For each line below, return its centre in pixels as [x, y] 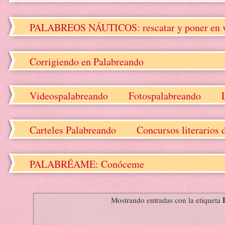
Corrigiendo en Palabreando [87, 61]
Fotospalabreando [165, 95]
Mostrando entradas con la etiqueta [166, 200]
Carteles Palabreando [73, 130]
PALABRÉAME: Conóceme [87, 164]
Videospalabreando [69, 95]
